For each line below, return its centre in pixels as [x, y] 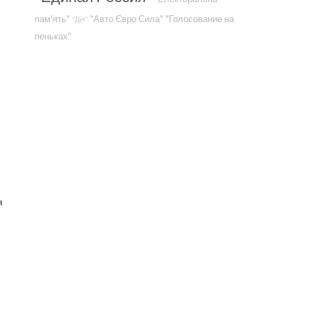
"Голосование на [200, 19]
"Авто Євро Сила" [127, 19]
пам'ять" [52, 19]
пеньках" [53, 36]
